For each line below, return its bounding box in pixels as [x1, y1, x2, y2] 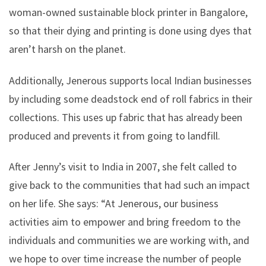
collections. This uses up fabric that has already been [9, 110, 242, 124]
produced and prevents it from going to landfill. [9, 128, 220, 142]
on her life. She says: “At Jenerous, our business [9, 197, 218, 211]
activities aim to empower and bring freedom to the [9, 215, 240, 229]
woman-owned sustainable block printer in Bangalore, [9, 5, 248, 19]
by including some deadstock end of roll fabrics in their [9, 91, 252, 106]
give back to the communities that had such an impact [9, 178, 250, 192]
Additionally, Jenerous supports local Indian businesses [9, 73, 252, 87]
